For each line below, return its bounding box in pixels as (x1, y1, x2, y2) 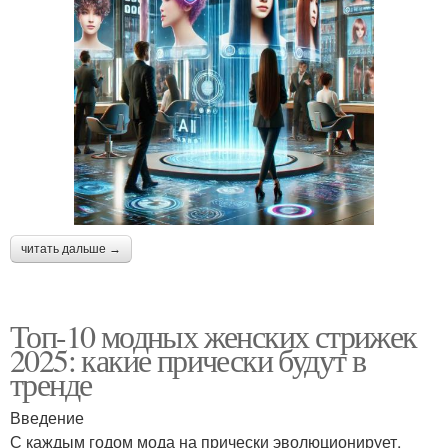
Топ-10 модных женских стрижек (10, 314, 417, 358)
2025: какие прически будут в (10, 338, 366, 382)
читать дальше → (21, 242, 121, 257)
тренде (10, 362, 92, 406)
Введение (10, 406, 84, 430)
